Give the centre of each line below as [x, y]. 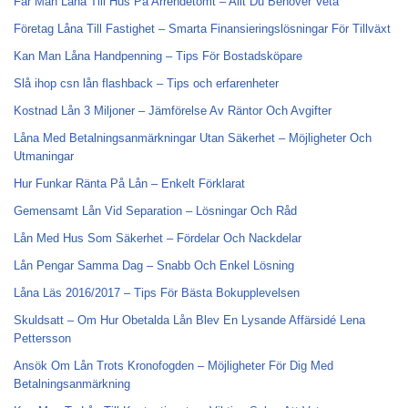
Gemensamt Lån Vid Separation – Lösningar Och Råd [155, 211]
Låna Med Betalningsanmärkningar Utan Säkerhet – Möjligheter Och [193, 138]
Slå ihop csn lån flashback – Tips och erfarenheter [146, 83]
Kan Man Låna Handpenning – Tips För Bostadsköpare [158, 56]
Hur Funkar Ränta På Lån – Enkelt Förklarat [129, 184]
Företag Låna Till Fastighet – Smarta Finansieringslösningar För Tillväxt [202, 29]
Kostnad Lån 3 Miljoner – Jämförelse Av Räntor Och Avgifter [173, 111]
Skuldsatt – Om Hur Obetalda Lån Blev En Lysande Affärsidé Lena [189, 320]
